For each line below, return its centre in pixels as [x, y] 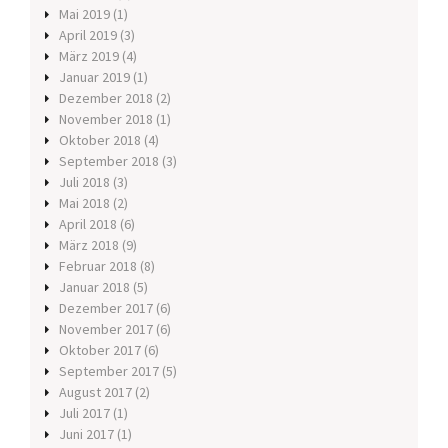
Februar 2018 [98, 266]
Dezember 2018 [106, 98]
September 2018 [109, 161]
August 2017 [95, 392]
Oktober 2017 [100, 350]
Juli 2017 [84, 413]
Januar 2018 [94, 287]
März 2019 [89, 56]
